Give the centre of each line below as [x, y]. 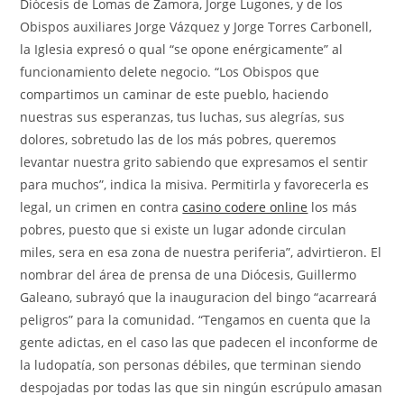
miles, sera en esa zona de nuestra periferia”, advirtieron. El [201, 252]
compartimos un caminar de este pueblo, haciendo [174, 94]
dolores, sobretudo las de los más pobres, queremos [179, 139]
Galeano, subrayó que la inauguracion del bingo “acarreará [199, 297]
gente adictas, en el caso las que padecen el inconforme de [199, 342]
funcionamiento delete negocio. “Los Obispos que [170, 71]
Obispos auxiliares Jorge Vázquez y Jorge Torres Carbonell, [196, 26]
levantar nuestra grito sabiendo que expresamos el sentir [194, 161]
